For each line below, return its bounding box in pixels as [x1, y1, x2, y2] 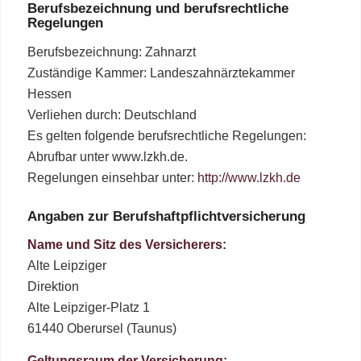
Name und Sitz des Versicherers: [27, 238, 226, 252]
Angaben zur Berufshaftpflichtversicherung [27, 208, 305, 224]
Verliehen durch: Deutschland [27, 108, 197, 122]
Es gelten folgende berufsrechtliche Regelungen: [27, 129, 306, 143]
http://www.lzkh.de [197, 171, 301, 185]
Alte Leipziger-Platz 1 [27, 301, 150, 315]
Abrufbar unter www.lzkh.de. [27, 150, 188, 164]
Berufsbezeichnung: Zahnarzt [27, 45, 196, 60]
